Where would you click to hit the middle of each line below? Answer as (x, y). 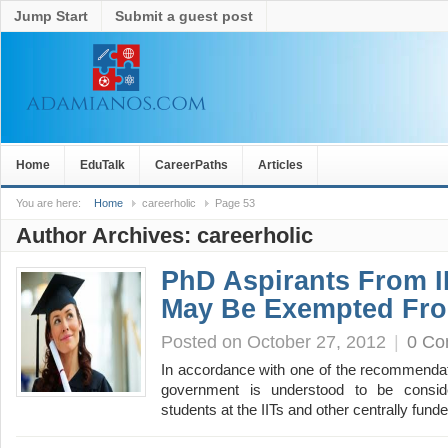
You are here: (48, 203)
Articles (280, 165)
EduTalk (102, 165)
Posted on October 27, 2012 (273, 341)
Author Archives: (106, 235)
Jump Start (51, 16)
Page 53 (235, 203)
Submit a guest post (184, 16)
